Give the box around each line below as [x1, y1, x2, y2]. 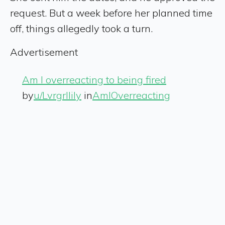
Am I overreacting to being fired [22, 73, 166, 86]
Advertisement [10, 45, 78, 58]
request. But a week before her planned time [10, 6, 212, 19]
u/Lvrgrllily [34, 88, 81, 101]
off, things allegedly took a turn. [10, 22, 153, 35]
